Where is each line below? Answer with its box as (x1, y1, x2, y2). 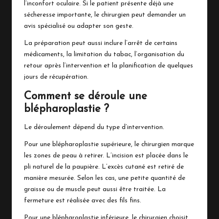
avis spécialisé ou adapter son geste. (24, 23, 133, 30)
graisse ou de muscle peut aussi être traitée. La (24, 186, 166, 193)
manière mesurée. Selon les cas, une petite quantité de (24, 175, 185, 182)
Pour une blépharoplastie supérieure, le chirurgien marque (24, 141, 194, 148)
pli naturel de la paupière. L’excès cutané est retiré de (24, 164, 184, 171)
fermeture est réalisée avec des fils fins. (24, 197, 141, 204)
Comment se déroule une (24, 91, 147, 103)
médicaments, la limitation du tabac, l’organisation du (24, 51, 184, 58)
